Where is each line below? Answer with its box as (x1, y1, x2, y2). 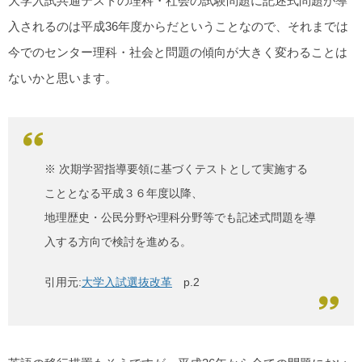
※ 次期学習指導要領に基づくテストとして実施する (44, 162, 308, 176)
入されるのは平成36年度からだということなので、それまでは (8, 19, 348, 34)
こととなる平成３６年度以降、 (44, 187, 203, 200)
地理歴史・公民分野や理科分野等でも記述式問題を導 (44, 211, 316, 225)
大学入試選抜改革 (82, 276, 172, 289)
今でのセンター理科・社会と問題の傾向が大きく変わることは (8, 45, 347, 60)
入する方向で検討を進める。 (44, 235, 192, 249)
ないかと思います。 (8, 71, 117, 86)
